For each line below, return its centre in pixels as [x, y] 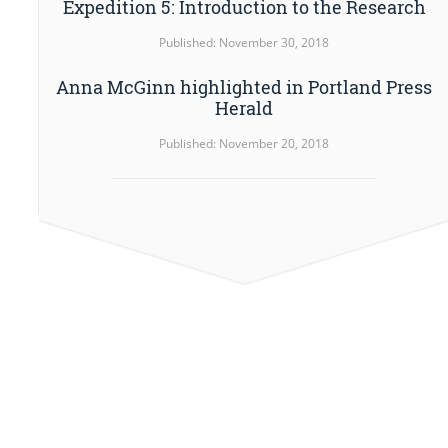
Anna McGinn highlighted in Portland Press [244, 87]
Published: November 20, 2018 [244, 144]
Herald [244, 108]
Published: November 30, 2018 [244, 43]
